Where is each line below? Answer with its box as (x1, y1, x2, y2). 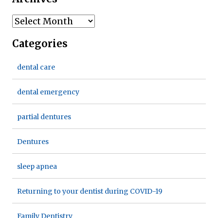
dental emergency (17, 88, 79, 97)
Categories (12, 37, 68, 50)
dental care (17, 63, 55, 72)
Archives (12, 16, 52, 27)
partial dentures (17, 112, 71, 122)
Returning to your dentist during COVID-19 (17, 187, 163, 196)
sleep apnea (17, 162, 57, 171)
